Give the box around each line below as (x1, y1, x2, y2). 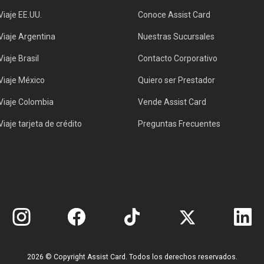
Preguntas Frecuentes (138, 119, 220, 128)
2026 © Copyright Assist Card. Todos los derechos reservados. (27, 253, 237, 261)
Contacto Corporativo (138, 54, 217, 63)
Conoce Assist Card (138, 10, 210, 19)
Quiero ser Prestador (138, 75, 215, 85)
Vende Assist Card (138, 97, 206, 107)
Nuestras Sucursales (138, 32, 214, 41)
